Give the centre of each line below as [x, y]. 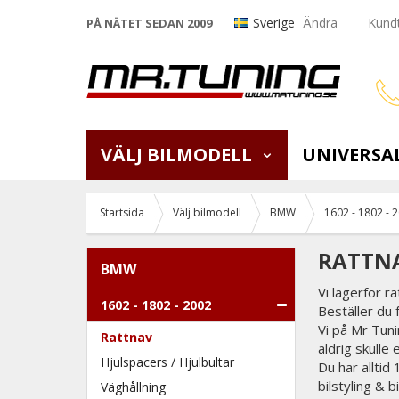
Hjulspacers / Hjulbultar [167, 362]
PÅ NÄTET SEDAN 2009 [149, 24]
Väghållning [133, 387]
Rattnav [126, 337]
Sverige [274, 23]
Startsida [122, 212]
